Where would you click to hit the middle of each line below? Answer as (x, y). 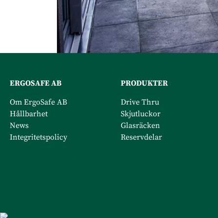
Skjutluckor (141, 114)
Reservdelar (141, 137)
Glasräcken (141, 125)
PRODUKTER (144, 83)
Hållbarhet (29, 114)
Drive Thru (141, 102)
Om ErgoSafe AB (38, 102)
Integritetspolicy (38, 137)
